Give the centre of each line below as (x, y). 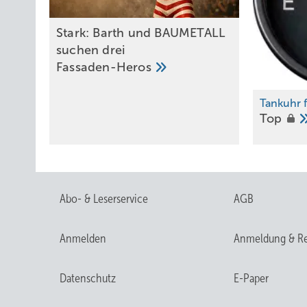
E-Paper (251, 278)
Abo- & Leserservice (104, 198)
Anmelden (83, 238)
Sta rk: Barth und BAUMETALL (141, 33)
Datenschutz (88, 278)
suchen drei (91, 50)
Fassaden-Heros (106, 67)
